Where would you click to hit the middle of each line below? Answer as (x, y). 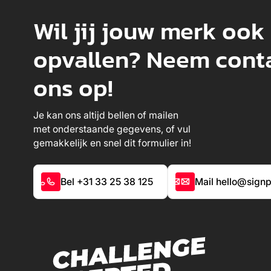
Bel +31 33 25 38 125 (106, 181)
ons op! (73, 88)
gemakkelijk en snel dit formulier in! (113, 143)
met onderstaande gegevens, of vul (112, 129)
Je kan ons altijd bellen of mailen (106, 116)
